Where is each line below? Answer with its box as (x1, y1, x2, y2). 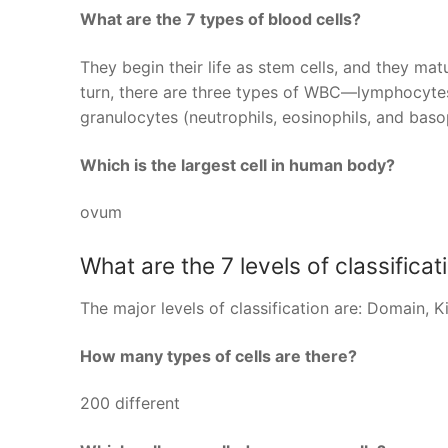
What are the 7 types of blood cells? (80, 9, 361, 30)
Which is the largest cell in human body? (80, 154, 395, 175)
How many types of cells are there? (80, 345, 357, 366)
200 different (80, 393, 180, 414)
